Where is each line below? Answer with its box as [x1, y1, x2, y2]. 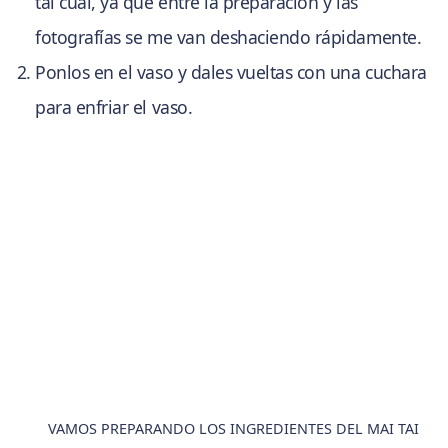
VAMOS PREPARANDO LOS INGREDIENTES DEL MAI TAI [48, 419, 420, 439]
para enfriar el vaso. [35, 94, 193, 119]
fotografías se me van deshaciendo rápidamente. [35, 24, 422, 49]
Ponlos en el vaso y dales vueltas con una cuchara [35, 59, 427, 84]
